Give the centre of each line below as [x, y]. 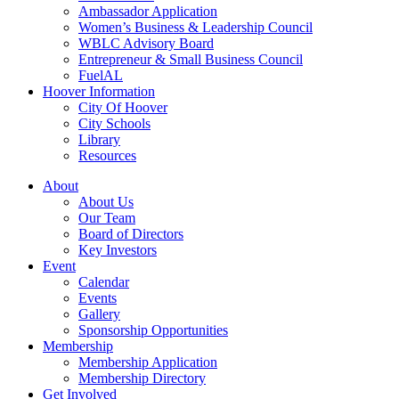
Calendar [104, 282]
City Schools [114, 123]
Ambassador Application [148, 11]
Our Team [107, 218]
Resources [107, 155]
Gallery [99, 314]
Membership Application [148, 362]
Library [99, 139]
